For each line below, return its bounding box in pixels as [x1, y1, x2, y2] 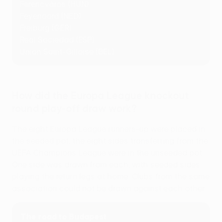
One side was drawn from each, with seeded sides [12, 160, 200, 169]
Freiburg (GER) [20, 23, 72, 33]
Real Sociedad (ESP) [20, 35, 95, 45]
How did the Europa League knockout [12, 90, 189, 102]
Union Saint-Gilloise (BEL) [20, 47, 114, 56]
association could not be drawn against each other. [12, 184, 206, 193]
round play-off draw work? [12, 103, 137, 114]
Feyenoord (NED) [20, 11, 81, 21]
